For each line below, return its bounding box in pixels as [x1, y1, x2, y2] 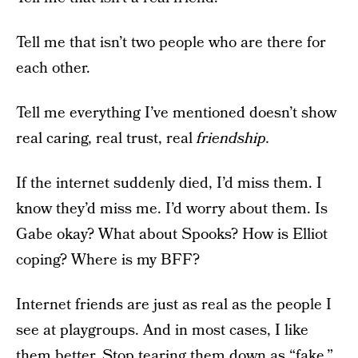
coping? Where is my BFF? [16, 249, 200, 271]
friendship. [197, 127, 270, 149]
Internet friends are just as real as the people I [16, 293, 332, 316]
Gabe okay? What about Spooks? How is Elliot [16, 223, 328, 245]
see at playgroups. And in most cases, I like [16, 319, 308, 341]
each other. [16, 57, 90, 79]
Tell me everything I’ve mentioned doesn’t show [16, 101, 336, 124]
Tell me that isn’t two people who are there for [16, 31, 326, 54]
